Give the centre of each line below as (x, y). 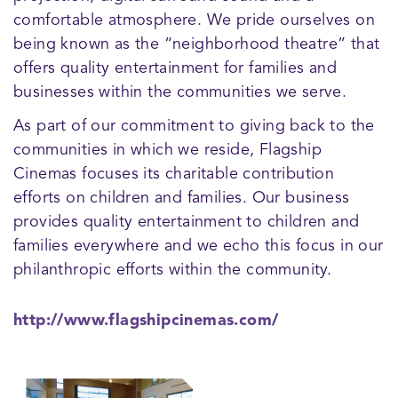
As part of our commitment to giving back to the (194, 127)
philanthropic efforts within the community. (173, 271)
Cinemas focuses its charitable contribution (174, 175)
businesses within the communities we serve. (180, 93)
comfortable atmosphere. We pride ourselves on (194, 21)
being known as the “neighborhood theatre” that (197, 45)
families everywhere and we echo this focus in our (199, 247)
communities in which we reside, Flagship (167, 151)
